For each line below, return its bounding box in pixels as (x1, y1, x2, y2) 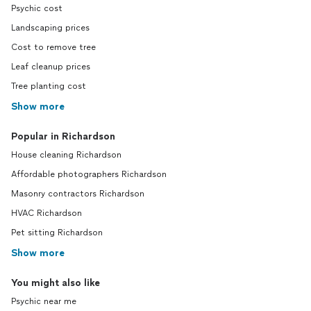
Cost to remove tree (11, 42, 96, 53)
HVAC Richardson (11, 208, 82, 219)
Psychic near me (11, 296, 76, 307)
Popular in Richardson (11, 131, 115, 143)
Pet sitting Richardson (11, 228, 103, 238)
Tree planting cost (11, 81, 86, 92)
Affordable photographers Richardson (11, 169, 167, 180)
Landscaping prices (11, 23, 90, 33)
